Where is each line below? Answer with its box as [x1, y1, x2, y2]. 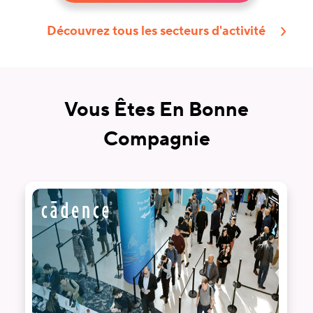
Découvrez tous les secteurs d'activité [47, 23, 265, 40]
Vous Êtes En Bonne [64, 97, 249, 123]
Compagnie [103, 126, 210, 152]
